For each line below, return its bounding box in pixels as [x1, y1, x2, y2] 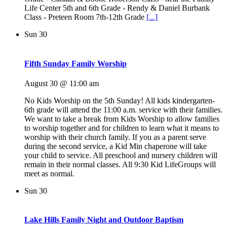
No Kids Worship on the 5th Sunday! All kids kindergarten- [24, 96, 215, 105]
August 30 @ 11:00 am [24, 79, 99, 88]
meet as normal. [24, 169, 74, 178]
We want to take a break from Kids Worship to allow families [24, 114, 219, 123]
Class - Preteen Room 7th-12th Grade [24, 13, 146, 22]
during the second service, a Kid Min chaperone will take [24, 141, 207, 150]
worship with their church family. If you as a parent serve [24, 132, 206, 141]
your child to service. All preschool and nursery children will [24, 150, 217, 160]
